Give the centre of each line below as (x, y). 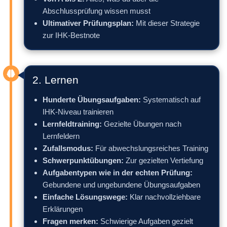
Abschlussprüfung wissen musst (97, 11)
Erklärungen (63, 209)
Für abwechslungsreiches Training (151, 148)
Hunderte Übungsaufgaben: (92, 100)
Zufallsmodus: (68, 148)
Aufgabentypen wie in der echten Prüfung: (118, 173)
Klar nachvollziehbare (164, 197)
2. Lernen (55, 80)
